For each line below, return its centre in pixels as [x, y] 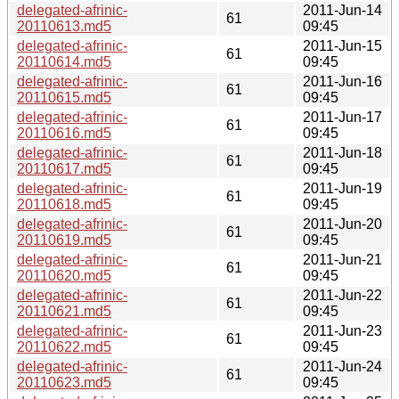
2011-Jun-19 [342, 188]
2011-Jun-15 [342, 45]
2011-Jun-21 [342, 259]
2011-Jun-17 [342, 117]
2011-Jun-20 [342, 224]
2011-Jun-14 [342, 10]
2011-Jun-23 [342, 330]
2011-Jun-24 [342, 366]
